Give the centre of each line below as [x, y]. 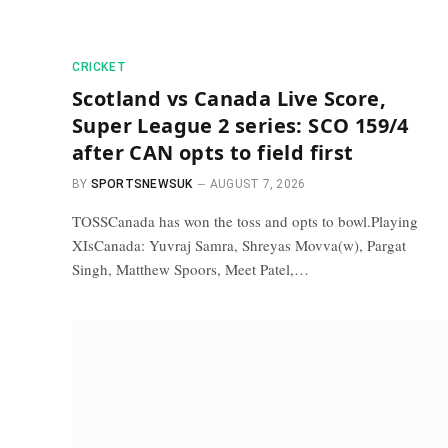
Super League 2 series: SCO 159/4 [240, 125]
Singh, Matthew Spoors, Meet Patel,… [190, 268]
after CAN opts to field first [213, 152]
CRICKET [99, 66]
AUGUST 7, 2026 [257, 183]
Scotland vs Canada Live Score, [229, 98]
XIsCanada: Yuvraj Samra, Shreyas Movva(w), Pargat [239, 244]
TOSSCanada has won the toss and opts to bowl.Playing [245, 220]
